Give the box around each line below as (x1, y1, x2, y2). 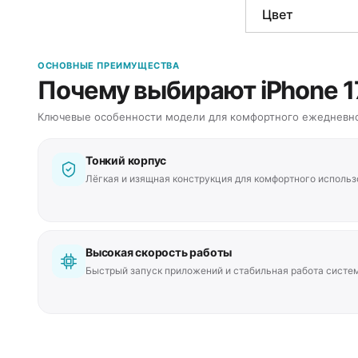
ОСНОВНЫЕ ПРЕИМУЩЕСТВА (38, 59, 180, 71)
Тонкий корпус (86, 153, 167, 167)
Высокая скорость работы (86, 245, 233, 259)
